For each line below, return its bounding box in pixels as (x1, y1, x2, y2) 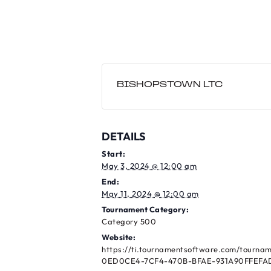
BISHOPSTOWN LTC (117, 80, 223, 90)
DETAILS (102, 129, 146, 144)
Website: (102, 232, 135, 243)
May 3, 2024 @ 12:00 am (102, 161, 197, 171)
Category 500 (102, 217, 156, 227)
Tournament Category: (102, 204, 189, 215)
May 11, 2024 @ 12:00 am (102, 189, 199, 199)
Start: (102, 149, 125, 159)
